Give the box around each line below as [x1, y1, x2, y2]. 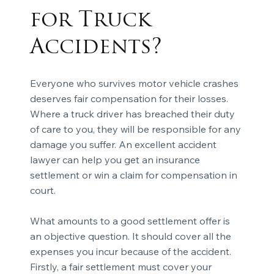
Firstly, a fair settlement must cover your [29, 260, 212, 273]
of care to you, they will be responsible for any [29, 122, 241, 135]
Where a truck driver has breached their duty [29, 107, 235, 120]
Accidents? [29, 37, 162, 59]
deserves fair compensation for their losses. [29, 92, 228, 105]
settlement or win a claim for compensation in [29, 168, 237, 181]
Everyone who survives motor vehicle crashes [29, 76, 239, 89]
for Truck [29, 10, 151, 32]
